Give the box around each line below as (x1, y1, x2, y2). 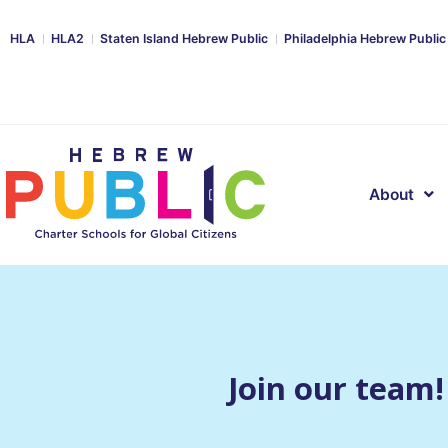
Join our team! (228, 366, 444, 409)
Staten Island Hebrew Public (100, 31, 268, 46)
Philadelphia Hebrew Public (284, 31, 446, 46)
